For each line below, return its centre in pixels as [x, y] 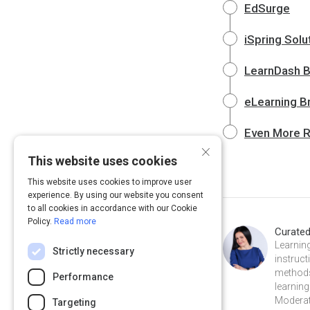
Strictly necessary [93, 251]
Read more [75, 221]
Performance [83, 277]
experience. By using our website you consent [116, 195]
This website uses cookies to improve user [110, 182]
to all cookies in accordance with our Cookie [112, 208]
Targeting [74, 302]
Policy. [41, 221]
